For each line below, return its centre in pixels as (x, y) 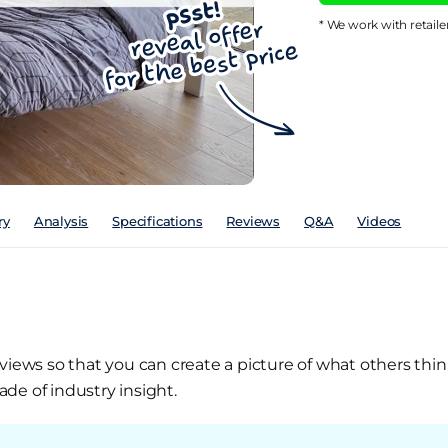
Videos (379, 221)
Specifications (157, 221)
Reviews (253, 221)
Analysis (61, 221)
